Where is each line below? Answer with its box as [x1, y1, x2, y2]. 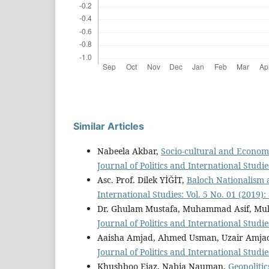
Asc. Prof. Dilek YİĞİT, [97, 174, 187, 186]
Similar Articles [73, 119, 144, 132]
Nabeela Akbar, [97, 145, 161, 157]
